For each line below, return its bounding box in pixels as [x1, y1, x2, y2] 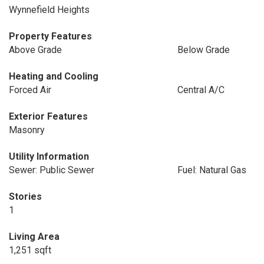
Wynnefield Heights [9, 4, 90, 15]
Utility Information [9, 151, 89, 162]
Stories [9, 191, 42, 202]
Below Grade [177, 44, 230, 55]
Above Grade [9, 44, 62, 55]
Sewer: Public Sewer [9, 164, 94, 176]
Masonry [9, 124, 45, 136]
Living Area [9, 231, 60, 242]
